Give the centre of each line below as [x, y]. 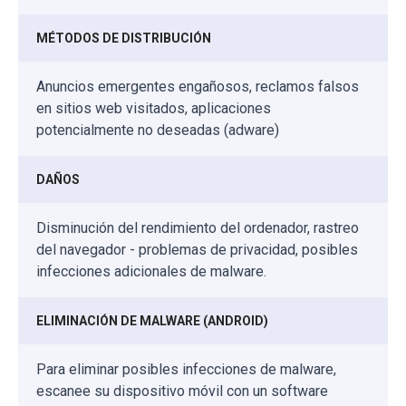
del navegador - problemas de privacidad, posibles [197, 249]
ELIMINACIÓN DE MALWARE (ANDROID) [152, 320]
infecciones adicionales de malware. [151, 271]
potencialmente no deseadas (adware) [158, 130]
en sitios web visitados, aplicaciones [154, 108]
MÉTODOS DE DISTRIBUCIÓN [124, 38]
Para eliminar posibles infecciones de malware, [186, 369]
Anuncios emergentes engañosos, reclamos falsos [198, 86]
